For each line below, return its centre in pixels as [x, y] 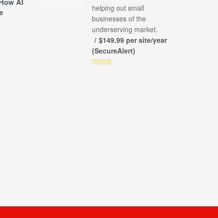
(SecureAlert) [113, 51]
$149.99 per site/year [133, 40]
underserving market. [125, 29]
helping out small [118, 8]
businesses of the [119, 19]
